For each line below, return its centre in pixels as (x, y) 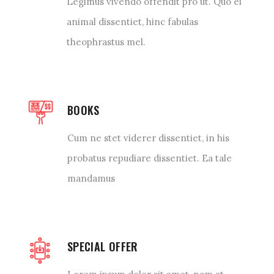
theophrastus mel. (106, 42)
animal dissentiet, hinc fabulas (132, 21)
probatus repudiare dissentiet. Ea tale (150, 158)
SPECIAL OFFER (103, 246)
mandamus (91, 178)
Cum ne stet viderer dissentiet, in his (148, 138)
